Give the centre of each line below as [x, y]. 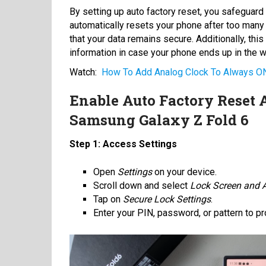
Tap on [108, 199]
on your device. [184, 172]
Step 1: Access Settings [123, 144]
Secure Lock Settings [167, 199]
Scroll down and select [142, 185]
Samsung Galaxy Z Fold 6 [159, 120]
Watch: [83, 72]
